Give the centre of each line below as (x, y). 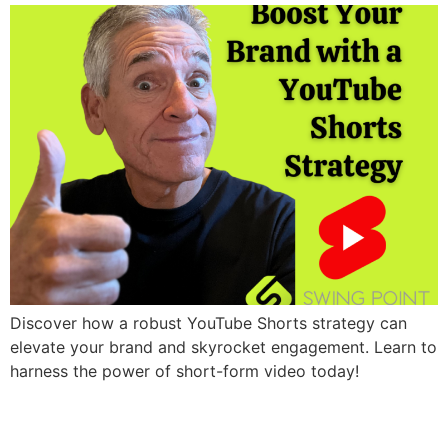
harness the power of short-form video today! (184, 371)
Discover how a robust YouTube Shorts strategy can (208, 323)
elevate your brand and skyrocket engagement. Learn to (223, 347)
